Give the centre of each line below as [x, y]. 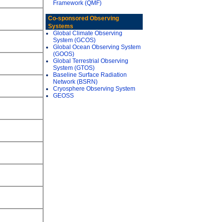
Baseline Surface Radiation [90, 75]
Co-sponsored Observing [83, 18]
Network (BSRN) [75, 82]
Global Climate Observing [88, 33]
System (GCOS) [74, 40]
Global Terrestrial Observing [91, 61]
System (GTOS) [74, 68]
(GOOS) [64, 54]
